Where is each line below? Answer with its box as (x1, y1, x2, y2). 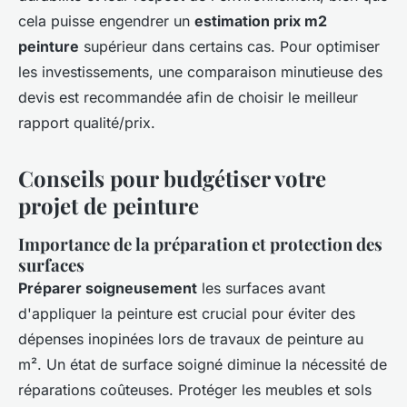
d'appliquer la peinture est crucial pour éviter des (18, 304, 355, 323)
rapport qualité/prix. (18, 114, 155, 133)
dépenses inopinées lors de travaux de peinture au (18, 330, 363, 349)
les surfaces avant (197, 279, 325, 298)
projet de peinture (18, 191, 199, 221)
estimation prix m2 (194, 12, 327, 31)
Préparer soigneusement (18, 279, 197, 298)
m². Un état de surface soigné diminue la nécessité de (18, 355, 387, 374)
